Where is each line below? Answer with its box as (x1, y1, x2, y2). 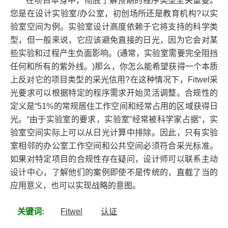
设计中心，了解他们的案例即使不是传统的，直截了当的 (10, 168, 218, 177)
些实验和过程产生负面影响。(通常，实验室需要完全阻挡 (10, 49, 218, 58)
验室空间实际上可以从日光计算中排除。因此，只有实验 (10, 128, 218, 137)
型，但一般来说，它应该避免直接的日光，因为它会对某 (10, 36, 218, 45)
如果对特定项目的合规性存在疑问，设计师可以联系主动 (10, 155, 218, 164)
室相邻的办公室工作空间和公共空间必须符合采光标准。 (10, 141, 218, 151)
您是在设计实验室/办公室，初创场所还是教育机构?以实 (10, 9, 218, 18)
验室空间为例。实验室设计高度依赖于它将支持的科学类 (10, 22, 218, 32)
